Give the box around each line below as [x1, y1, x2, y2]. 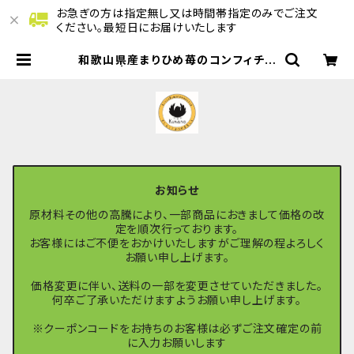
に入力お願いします [126, 336, 228, 350]
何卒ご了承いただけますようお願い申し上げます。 [52, 293, 302, 307]
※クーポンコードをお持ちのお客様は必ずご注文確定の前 [32, 322, 322, 336]
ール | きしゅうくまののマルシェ [91, 66, 263, 79]
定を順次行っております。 [115, 222, 239, 236]
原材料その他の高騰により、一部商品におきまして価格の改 [29, 208, 325, 222]
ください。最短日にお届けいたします [56, 21, 238, 34]
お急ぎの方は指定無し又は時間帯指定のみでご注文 [56, 6, 318, 20]
